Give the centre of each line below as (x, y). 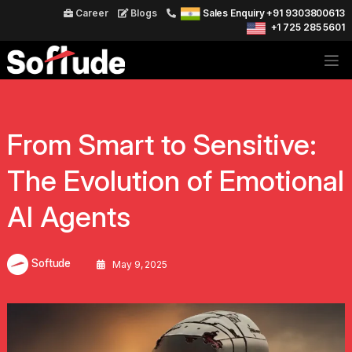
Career (91, 13)
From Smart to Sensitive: (162, 145)
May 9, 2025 (139, 264)
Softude (50, 264)
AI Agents (69, 217)
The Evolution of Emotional (176, 181)
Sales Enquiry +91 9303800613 (273, 13)
